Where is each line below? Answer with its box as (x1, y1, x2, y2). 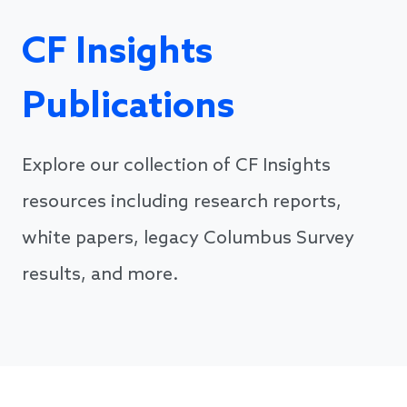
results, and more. (22, 264, 178, 287)
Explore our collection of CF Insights (22, 155, 331, 178)
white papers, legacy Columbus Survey (22, 228, 354, 251)
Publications (22, 85, 234, 130)
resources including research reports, (22, 192, 342, 214)
